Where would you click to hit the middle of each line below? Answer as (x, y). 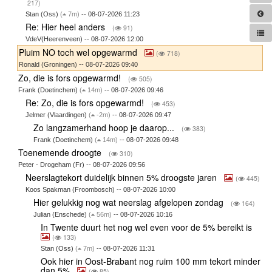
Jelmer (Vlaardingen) (57, 115)
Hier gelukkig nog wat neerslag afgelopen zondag (129, 202)
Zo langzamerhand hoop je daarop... (105, 128)
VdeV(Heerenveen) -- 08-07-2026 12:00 (85, 39)
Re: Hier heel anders (67, 27)
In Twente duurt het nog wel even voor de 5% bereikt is (148, 227)
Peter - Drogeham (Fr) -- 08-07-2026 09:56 (81, 165)
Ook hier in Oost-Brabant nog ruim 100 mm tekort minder (151, 261)
